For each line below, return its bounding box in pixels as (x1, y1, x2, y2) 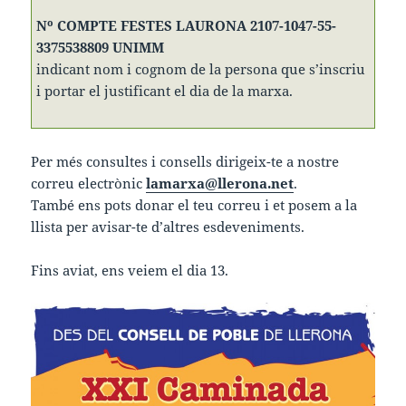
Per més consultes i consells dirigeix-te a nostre (31, 151, 340, 170)
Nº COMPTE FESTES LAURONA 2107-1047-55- (36, 15, 337, 34)
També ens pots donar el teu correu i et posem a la (31, 195, 358, 214)
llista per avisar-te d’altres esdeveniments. (31, 217, 305, 236)
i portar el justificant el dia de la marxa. (36, 81, 294, 100)
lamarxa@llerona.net (146, 173, 295, 192)
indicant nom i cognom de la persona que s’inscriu (36, 59, 366, 78)
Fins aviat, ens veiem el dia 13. (31, 260, 229, 279)
